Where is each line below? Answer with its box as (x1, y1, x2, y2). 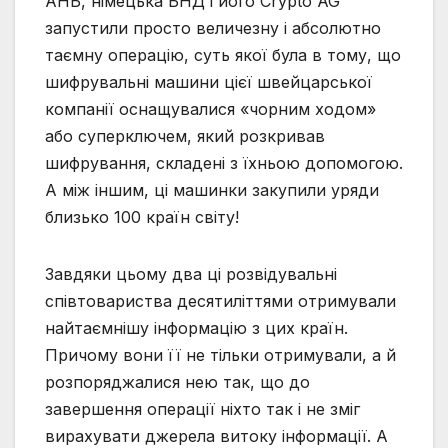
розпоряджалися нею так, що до (45, 372, 310, 393)
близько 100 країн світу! (45, 207, 239, 228)
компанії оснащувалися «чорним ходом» (45, 99, 376, 120)
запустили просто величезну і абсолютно (45, 18, 381, 39)
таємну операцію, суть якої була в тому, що (45, 45, 401, 66)
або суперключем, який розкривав (45, 126, 325, 147)
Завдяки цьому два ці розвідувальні (45, 264, 337, 285)
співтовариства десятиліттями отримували (45, 291, 396, 312)
